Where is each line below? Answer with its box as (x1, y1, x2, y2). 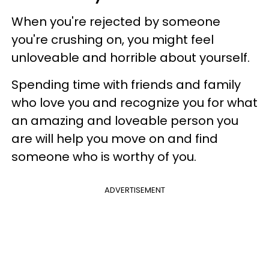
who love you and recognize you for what (11, 94, 258, 111)
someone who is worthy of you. (11, 148, 196, 165)
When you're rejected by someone (11, 13, 220, 30)
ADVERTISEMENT (104, 184, 165, 196)
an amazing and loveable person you (11, 112, 238, 129)
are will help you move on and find (11, 130, 218, 147)
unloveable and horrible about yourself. (11, 49, 250, 66)
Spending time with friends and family (11, 76, 241, 93)
